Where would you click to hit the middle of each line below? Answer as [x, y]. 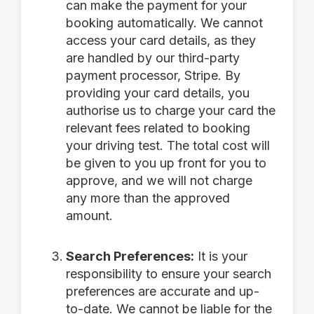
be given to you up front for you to [166, 163]
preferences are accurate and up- [163, 291]
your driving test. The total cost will [168, 145]
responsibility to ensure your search [169, 274]
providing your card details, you [158, 93]
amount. [89, 216]
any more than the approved [148, 198]
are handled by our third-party [153, 58]
